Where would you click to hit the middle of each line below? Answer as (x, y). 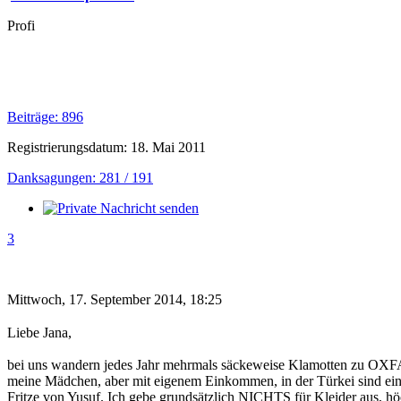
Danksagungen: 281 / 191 (80, 177)
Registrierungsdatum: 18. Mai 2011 (107, 147)
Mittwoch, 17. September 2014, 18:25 (115, 299)
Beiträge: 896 (45, 116)
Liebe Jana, (39, 332)
